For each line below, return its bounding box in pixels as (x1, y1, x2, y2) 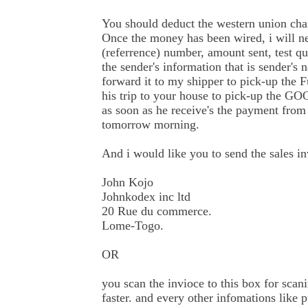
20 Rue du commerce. (102, 204, 212, 218)
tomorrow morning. (102, 118, 199, 131)
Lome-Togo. (102, 219, 164, 232)
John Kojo (102, 175, 153, 189)
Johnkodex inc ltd (102, 190, 190, 203)
